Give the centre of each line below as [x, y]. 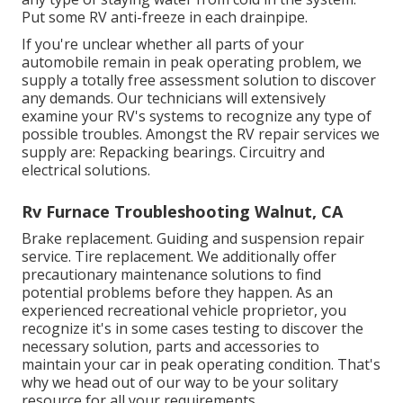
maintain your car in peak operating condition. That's [201, 364]
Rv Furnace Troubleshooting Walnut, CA [182, 211]
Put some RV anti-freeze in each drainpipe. [165, 17]
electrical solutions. [86, 170]
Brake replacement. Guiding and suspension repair [193, 238]
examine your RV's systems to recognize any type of [197, 116]
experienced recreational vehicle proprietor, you [184, 310]
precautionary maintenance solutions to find [171, 274]
